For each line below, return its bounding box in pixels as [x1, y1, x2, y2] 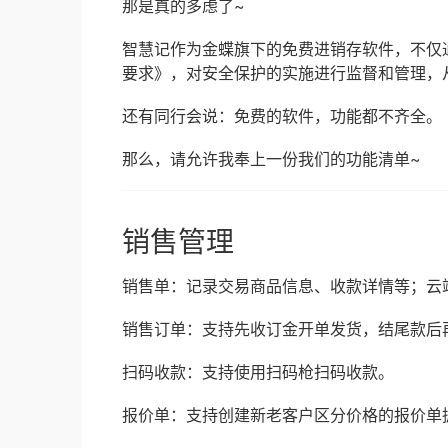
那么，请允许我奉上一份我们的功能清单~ [122, 149, 421, 170]
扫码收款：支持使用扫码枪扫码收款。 [122, 362, 394, 383]
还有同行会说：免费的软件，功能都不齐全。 [122, 105, 442, 126]
